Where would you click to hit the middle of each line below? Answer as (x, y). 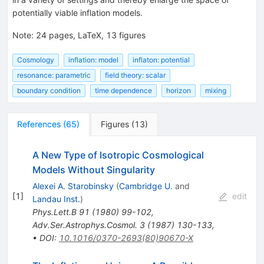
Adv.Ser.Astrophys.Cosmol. (85, 225)
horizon (179, 91)
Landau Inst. (56, 199)
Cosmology (36, 60)
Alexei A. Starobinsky (73, 186)
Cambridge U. (146, 186)
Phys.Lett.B (54, 212)
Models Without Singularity (93, 170)
